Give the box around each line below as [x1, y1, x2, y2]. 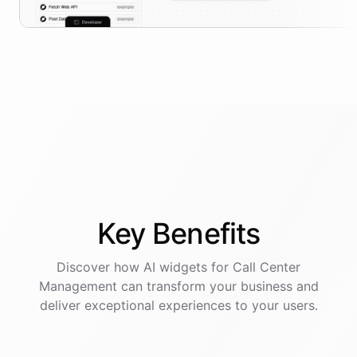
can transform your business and [116, 278, 319, 295]
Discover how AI [57, 259, 159, 276]
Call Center [233, 259, 300, 276]
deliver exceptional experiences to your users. [39, 297, 318, 314]
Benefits [152, 216, 261, 252]
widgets [159, 259, 207, 276]
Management [38, 278, 117, 295]
